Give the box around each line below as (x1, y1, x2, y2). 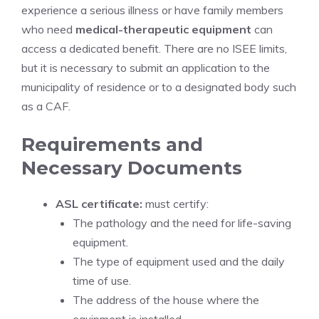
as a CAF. (21, 99, 70, 113)
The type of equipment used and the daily (73, 254, 285, 268)
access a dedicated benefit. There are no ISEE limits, (21, 41, 287, 56)
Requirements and (21, 133, 203, 156)
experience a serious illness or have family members (21, 3, 283, 17)
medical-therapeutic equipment (75, 22, 251, 36)
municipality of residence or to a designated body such (21, 80, 296, 94)
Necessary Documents (21, 157, 242, 179)
